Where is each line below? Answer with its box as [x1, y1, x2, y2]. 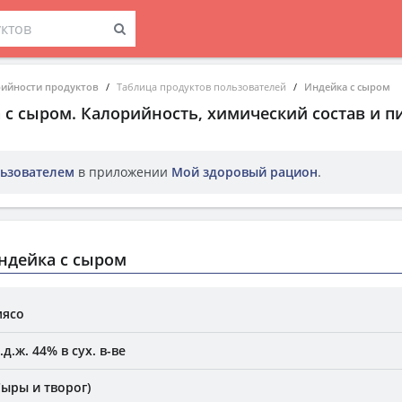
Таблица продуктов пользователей [117, 80, 286, 93]
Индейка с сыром [304, 80, 390, 93]
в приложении [74, 163, 171, 180]
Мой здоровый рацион [171, 163, 318, 180]
